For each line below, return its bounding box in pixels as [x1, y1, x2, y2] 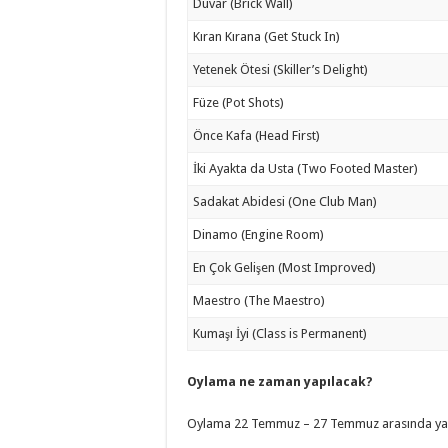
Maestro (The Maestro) [193, 293, 326, 308]
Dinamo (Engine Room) [193, 227, 325, 242]
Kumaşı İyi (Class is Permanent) [193, 326, 368, 341]
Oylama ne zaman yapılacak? [187, 373, 373, 389]
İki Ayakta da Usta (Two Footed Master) [193, 161, 419, 176]
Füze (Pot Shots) [193, 95, 285, 110]
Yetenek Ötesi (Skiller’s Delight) [193, 62, 369, 77]
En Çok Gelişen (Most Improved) [193, 260, 377, 275]
